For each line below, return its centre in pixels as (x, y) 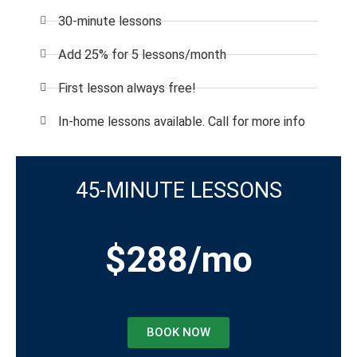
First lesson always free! (127, 88)
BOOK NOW (178, 332)
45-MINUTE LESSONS (178, 190)
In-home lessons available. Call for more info (181, 121)
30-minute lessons (110, 21)
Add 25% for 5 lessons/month (142, 54)
